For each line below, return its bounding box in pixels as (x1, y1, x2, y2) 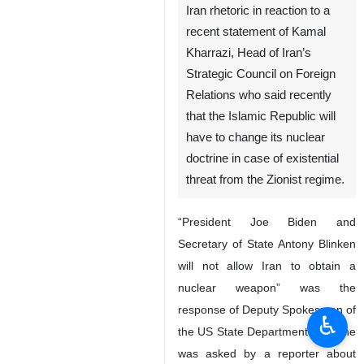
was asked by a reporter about (178, 347, 356, 360)
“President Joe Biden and (178, 215, 356, 228)
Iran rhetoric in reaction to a (186, 4, 330, 17)
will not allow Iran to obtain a (178, 259, 356, 272)
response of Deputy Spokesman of (178, 303, 356, 316)
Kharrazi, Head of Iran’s (186, 46, 311, 59)
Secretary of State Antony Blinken (178, 237, 356, 250)
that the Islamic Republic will (186, 110, 336, 123)
